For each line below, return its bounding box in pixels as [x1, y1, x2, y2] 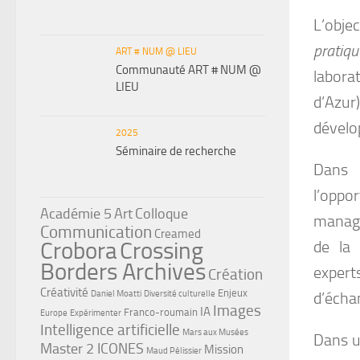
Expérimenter [70, 307, 121, 318]
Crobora [40, 236, 117, 264]
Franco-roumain [124, 305, 198, 318]
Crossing [120, 236, 203, 264]
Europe [40, 307, 67, 318]
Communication [40, 221, 152, 242]
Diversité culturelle [144, 288, 215, 299]
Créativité [40, 284, 88, 300]
